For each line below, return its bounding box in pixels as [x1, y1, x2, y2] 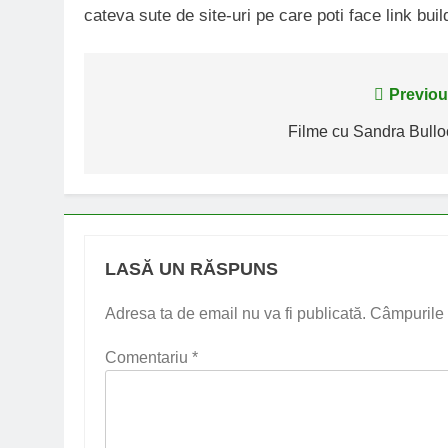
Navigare [103, 86, 203, 113]
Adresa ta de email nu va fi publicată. [105, 305, 366, 322]
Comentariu [105, 349, 192, 366]
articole [103, 158, 188, 185]
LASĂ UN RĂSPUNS [105, 259, 278, 279]
